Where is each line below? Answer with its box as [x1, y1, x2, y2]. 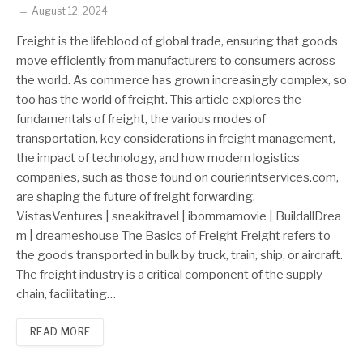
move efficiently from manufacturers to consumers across [16, 53, 335, 68]
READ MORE [30, 325, 91, 338]
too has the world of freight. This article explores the [16, 92, 301, 107]
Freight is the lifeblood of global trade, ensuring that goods [16, 33, 338, 49]
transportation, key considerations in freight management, [16, 130, 335, 146]
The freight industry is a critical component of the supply [16, 267, 322, 282]
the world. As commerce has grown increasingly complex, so [16, 72, 347, 88]
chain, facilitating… [16, 286, 116, 301]
